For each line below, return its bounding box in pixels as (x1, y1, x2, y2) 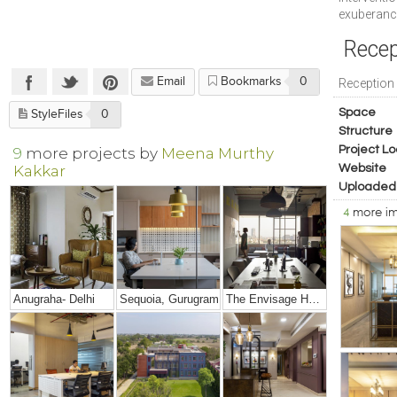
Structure (339, 125, 393, 137)
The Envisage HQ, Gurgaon (308, 292, 321, 306)
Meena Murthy (161, 144, 275, 162)
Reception (338, 76, 394, 90)
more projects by (26, 144, 162, 162)
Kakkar (13, 161, 66, 180)
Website (339, 162, 386, 175)
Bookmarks (221, 74, 283, 88)
